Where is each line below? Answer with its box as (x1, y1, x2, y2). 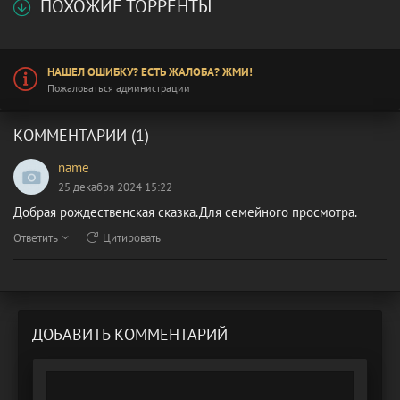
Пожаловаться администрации (47, 80, 190, 95)
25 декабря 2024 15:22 (58, 179, 172, 195)
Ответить (13, 229, 58, 246)
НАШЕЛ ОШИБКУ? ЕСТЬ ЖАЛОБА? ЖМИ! (47, 63, 253, 79)
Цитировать (103, 229, 161, 246)
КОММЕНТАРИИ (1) (13, 124, 149, 146)
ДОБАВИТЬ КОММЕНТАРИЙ (32, 323, 228, 345)
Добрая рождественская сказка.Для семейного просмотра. (13, 203, 357, 221)
